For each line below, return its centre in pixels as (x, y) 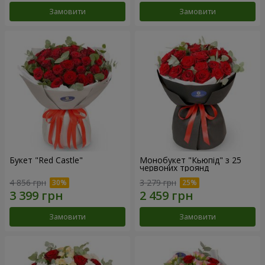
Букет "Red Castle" (46, 160)
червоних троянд (174, 167)
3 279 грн (158, 183)
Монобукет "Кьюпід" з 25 (190, 160)
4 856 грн (28, 183)
